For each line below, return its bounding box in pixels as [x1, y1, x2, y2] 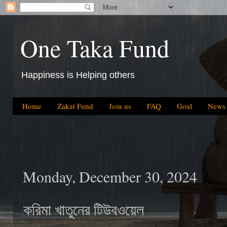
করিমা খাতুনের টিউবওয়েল [23, 199, 144, 220]
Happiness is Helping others [21, 70, 135, 80]
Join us [108, 101, 131, 111]
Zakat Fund [57, 101, 93, 111]
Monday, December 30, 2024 [23, 166, 197, 187]
